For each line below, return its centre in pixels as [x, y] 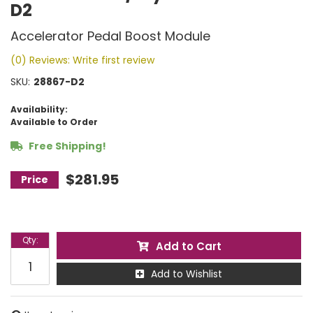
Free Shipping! [66, 146]
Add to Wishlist [187, 274]
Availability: [39, 109]
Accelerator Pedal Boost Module [110, 36]
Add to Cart [188, 246]
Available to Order [54, 122]
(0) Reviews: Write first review [82, 60]
